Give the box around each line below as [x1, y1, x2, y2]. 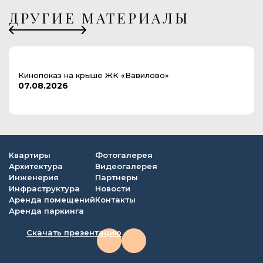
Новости [95, 184, 130, 193]
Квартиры [9, 150, 50, 160]
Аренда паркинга [9, 206, 84, 215]
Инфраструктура [9, 184, 80, 193]
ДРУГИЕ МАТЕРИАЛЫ [9, 8, 190, 27]
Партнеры [95, 173, 138, 182]
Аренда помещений [9, 195, 95, 204]
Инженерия [9, 173, 59, 182]
